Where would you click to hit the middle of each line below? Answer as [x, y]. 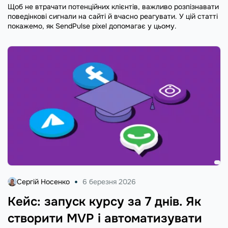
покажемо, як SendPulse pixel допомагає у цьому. [92, 26]
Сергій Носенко [43, 181]
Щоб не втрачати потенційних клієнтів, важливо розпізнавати [113, 6]
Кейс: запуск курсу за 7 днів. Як [104, 201]
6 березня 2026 [109, 181]
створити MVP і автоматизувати [105, 218]
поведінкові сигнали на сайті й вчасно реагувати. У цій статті [113, 16]
